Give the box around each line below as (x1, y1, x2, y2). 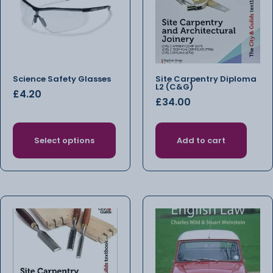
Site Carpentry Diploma (155, 73, 257, 85)
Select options (34, 134, 94, 146)
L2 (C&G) (155, 81, 193, 93)
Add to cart (177, 134, 225, 146)
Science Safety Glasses (13, 73, 111, 85)
